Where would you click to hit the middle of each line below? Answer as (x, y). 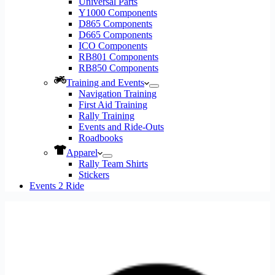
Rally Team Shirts (113, 164)
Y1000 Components (118, 13)
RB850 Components (118, 68)
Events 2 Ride (57, 186)
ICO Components (113, 46)
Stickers (94, 175)
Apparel (82, 153)
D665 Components (115, 35)
